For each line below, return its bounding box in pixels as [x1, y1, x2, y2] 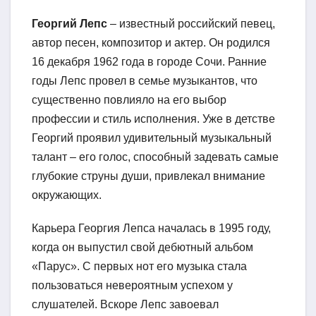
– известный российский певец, [107, 18, 275, 30]
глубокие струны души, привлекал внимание [32, 170, 265, 183]
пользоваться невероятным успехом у [32, 279, 233, 292]
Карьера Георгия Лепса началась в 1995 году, [32, 222, 271, 235]
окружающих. [32, 189, 102, 202]
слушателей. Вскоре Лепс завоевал [32, 298, 219, 311]
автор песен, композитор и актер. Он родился [32, 37, 270, 49]
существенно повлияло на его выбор [32, 94, 226, 107]
